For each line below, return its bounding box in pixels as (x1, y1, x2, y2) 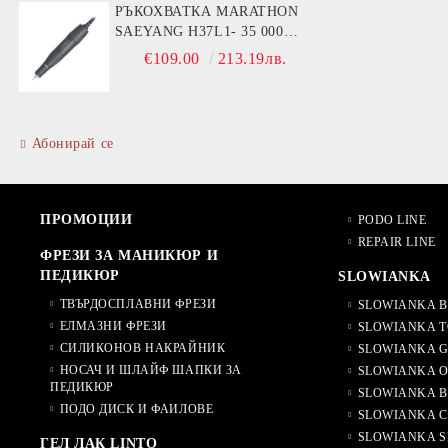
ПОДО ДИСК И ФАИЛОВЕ (59, 401, 214, 416)
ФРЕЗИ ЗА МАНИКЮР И (40, 247, 219, 263)
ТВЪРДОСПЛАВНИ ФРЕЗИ (59, 296, 217, 311)
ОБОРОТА (114, 43, 183, 59)
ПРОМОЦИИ (40, 211, 133, 227)
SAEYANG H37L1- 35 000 (114, 23, 284, 39)
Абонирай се (31, 135, 114, 151)
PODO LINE (357, 212, 427, 227)
